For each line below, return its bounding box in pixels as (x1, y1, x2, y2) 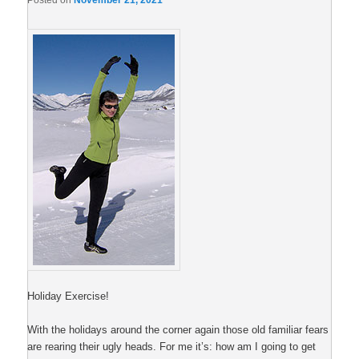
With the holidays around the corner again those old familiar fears (27, 323, 329, 336)
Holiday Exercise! (27, 289, 110, 302)
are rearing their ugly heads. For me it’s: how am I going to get (27, 340, 317, 353)
